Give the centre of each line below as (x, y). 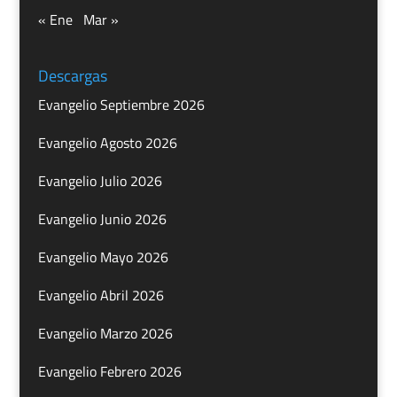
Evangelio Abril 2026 (101, 296)
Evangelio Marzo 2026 (105, 334)
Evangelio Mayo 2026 (103, 257)
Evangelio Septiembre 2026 (121, 105)
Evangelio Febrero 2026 (109, 372)
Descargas (72, 76)
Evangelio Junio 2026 (102, 219)
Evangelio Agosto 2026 (107, 143)
